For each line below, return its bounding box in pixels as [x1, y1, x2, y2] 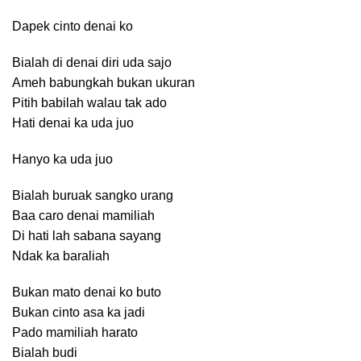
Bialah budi [12, 346, 77, 359]
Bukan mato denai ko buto [12, 285, 161, 299]
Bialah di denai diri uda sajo [12, 56, 172, 69]
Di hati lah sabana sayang [12, 229, 161, 243]
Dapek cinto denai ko [12, 19, 133, 33]
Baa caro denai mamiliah [12, 209, 155, 222]
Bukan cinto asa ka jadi [12, 305, 145, 319]
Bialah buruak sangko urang [12, 189, 173, 202]
